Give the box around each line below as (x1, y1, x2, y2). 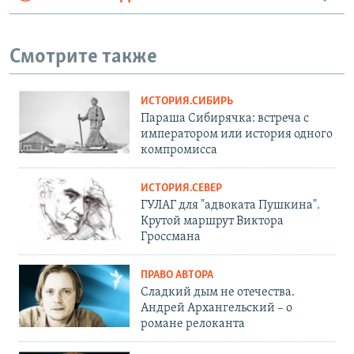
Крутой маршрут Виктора (141, 215, 284, 228)
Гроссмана (141, 231, 201, 244)
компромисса (141, 144, 217, 157)
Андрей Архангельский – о (141, 302, 292, 315)
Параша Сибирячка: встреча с (141, 112, 309, 126)
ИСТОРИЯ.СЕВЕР (141, 183, 222, 195)
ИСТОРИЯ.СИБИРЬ (141, 96, 233, 108)
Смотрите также (9, 46, 157, 68)
